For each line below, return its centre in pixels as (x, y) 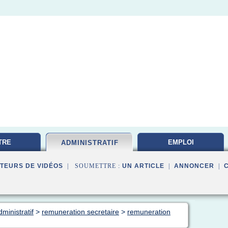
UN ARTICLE (143, 166)
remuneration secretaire (80, 212)
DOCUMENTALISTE (181, 161)
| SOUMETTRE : (93, 166)
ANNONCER (194, 166)
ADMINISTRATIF (90, 143)
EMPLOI (181, 142)
